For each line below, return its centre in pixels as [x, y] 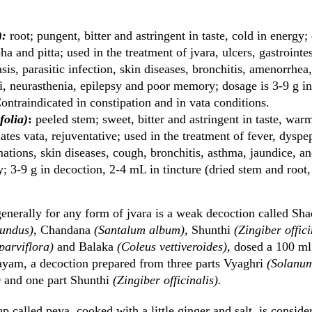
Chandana [65, 230]
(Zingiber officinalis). [165, 280]
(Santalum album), [141, 230]
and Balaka [85, 247]
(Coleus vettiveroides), [174, 247]
